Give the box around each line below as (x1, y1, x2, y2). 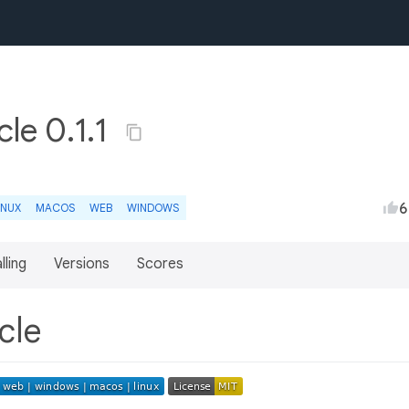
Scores (137, 255, 184, 273)
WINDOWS (127, 201, 179, 215)
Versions (54, 255, 110, 273)
